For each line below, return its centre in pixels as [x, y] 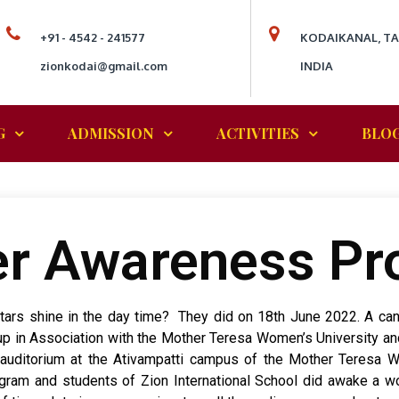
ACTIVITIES [258, 133]
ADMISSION [111, 133]
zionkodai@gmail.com [104, 66]
